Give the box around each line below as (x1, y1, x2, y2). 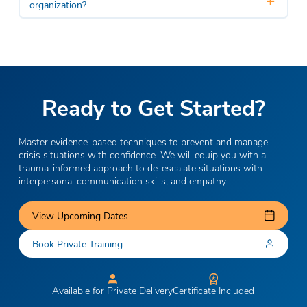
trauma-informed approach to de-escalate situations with (18, 160, 262, 174)
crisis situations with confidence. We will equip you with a (18, 147, 266, 161)
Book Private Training (32, 237, 123, 250)
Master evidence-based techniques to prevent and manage (18, 134, 268, 148)
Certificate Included (173, 283, 255, 297)
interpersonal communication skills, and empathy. (18, 173, 228, 187)
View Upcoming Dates (32, 208, 129, 222)
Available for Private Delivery (52, 283, 173, 297)
